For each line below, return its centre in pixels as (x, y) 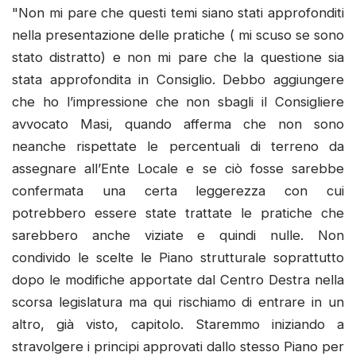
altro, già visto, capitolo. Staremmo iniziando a (178, 324)
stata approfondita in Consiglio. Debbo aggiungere (178, 79)
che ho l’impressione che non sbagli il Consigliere (178, 101)
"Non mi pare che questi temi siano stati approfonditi (178, 12)
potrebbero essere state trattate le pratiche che (178, 213)
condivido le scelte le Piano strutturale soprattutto (178, 257)
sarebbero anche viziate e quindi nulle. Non (178, 235)
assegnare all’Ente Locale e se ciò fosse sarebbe (178, 168)
